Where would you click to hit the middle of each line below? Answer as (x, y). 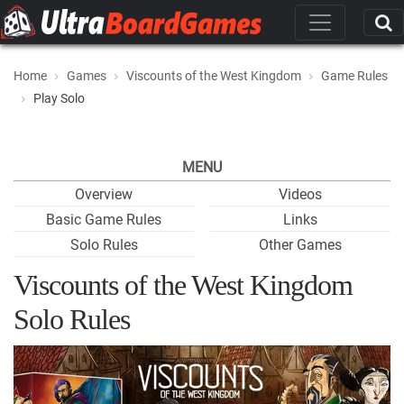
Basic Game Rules (104, 220)
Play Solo (59, 98)
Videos (300, 194)
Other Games (300, 245)
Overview (104, 194)
